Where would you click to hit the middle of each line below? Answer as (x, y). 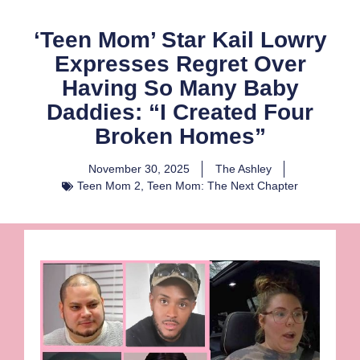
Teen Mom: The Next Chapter (223, 186)
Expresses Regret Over (180, 64)
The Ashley (243, 169)
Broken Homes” (180, 137)
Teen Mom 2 (109, 186)
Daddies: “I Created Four (180, 112)
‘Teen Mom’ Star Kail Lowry (180, 40)
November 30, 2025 (139, 169)
